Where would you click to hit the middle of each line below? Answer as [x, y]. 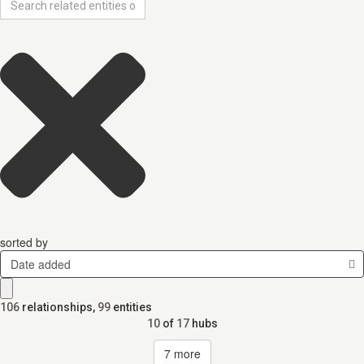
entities [132, 307]
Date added [40, 264]
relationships [57, 307]
